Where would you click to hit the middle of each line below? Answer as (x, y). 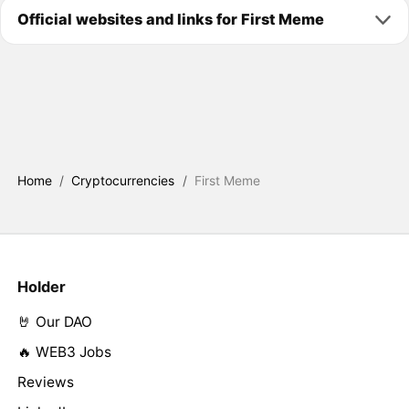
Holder (41, 287)
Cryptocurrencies (123, 181)
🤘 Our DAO (54, 322)
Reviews (45, 383)
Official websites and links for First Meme (170, 20)
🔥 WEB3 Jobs (64, 352)
